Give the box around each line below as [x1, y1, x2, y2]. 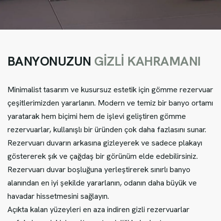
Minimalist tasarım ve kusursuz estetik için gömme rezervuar [7, 84, 213, 95]
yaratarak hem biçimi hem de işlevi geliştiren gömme [7, 111, 186, 122]
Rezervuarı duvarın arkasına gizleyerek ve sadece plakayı [7, 138, 202, 148]
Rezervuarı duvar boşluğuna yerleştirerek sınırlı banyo [7, 164, 190, 175]
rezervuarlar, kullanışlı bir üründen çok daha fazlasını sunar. [7, 124, 206, 135]
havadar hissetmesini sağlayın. [7, 191, 109, 202]
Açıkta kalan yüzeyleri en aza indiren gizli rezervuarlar [7, 204, 189, 215]
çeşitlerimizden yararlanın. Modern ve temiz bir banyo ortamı [7, 98, 213, 109]
